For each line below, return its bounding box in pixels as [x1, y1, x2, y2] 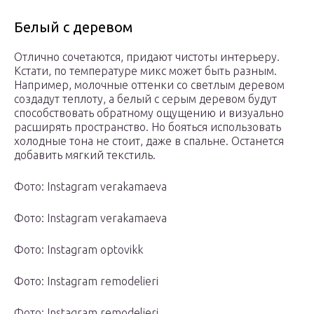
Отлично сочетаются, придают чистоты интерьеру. [14, 50, 280, 64]
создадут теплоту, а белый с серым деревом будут [14, 93, 277, 106]
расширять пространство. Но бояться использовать [14, 121, 281, 134]
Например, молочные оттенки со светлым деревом [14, 78, 285, 92]
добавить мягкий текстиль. [14, 149, 156, 162]
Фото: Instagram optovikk [14, 243, 143, 257]
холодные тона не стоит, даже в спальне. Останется [14, 135, 284, 148]
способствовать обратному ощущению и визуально [14, 107, 284, 120]
